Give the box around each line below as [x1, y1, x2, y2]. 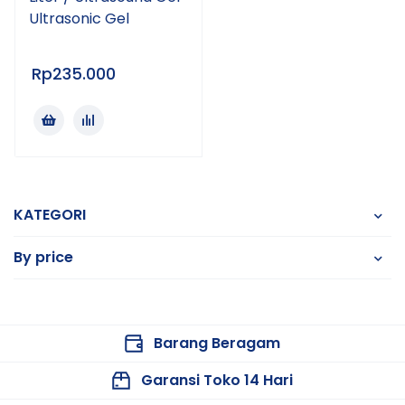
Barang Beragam [154, 333, 280, 353]
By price [14, 247, 73, 268]
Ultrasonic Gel [29, 8, 129, 29]
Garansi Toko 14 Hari [141, 370, 293, 391]
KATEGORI [14, 204, 86, 225]
